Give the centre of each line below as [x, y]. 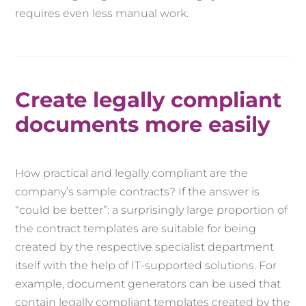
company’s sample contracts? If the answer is [138, 192]
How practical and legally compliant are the [132, 173]
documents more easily [143, 125]
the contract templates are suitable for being [136, 229]
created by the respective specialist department [145, 247]
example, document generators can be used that [148, 284]
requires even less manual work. [102, 14]
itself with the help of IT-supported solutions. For [146, 266]
